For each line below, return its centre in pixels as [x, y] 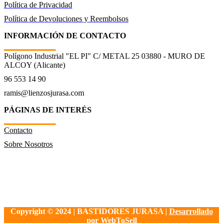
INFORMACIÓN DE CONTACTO [65, 36]
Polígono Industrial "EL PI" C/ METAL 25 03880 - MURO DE [105, 56]
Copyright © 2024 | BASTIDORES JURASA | [90, 211]
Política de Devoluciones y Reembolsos [66, 19]
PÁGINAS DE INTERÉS [48, 110]
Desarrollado [191, 211]
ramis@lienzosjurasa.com [44, 93]
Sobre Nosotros [28, 144]
